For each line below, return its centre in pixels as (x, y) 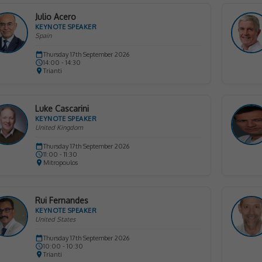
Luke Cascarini (62, 108)
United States (55, 219)
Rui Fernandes (61, 200)
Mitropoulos (60, 163)
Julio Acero (55, 17)
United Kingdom (59, 127)
